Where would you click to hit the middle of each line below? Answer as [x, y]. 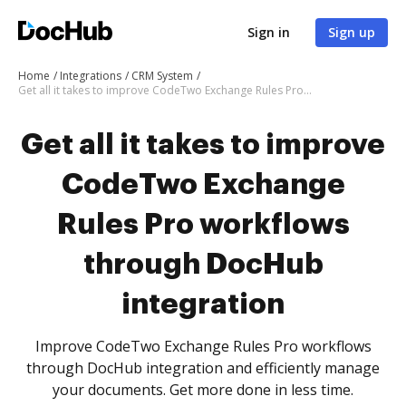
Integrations [91, 76]
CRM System [162, 76]
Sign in [269, 32]
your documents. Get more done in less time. [203, 390]
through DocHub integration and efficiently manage [203, 368]
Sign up [352, 32]
